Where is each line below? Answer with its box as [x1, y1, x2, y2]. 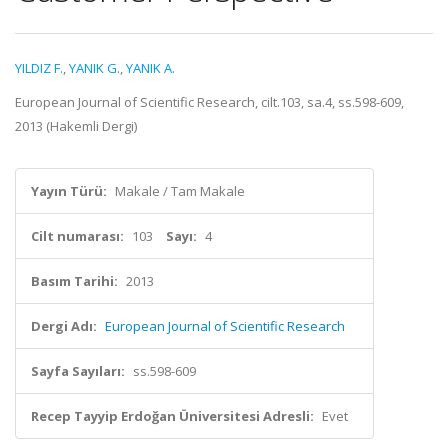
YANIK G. [69, 59, 120, 77]
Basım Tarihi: [31, 272, 118, 290]
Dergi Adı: [31, 317, 97, 335]
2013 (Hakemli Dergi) [15, 117, 137, 135]
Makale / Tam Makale [115, 182, 245, 200]
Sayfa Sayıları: [31, 362, 125, 380]
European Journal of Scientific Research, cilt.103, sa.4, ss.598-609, [15, 93, 404, 111]
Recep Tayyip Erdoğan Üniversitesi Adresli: [31, 407, 314, 425]
